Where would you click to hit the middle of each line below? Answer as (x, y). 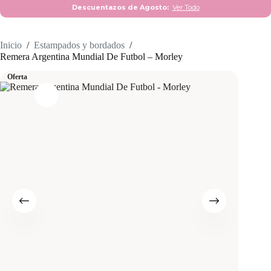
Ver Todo (186, 8)
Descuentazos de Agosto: (122, 8)
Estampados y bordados (79, 45)
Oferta (17, 77)
